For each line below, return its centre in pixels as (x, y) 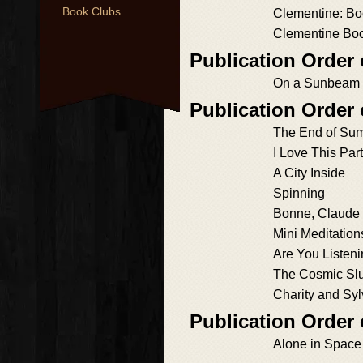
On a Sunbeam (316, 83)
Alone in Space (317, 344)
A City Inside (309, 173)
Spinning (299, 193)
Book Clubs (92, 11)
